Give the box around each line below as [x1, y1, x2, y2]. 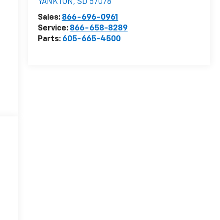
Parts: [37, 35, 62, 44]
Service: [37, 25, 70, 33]
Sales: [37, 14, 62, 22]
